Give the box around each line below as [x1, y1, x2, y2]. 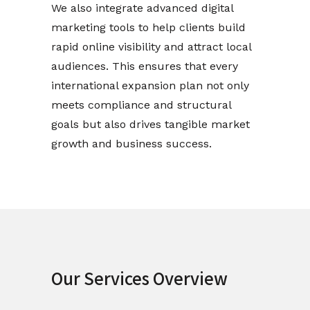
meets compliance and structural [51, 98, 231, 111]
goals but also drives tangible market [51, 118, 250, 131]
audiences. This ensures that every [51, 60, 238, 73]
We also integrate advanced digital [51, 1, 233, 15]
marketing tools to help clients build [51, 21, 246, 34]
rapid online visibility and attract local [51, 40, 251, 53]
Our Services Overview [51, 265, 228, 290]
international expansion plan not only [51, 79, 249, 92]
